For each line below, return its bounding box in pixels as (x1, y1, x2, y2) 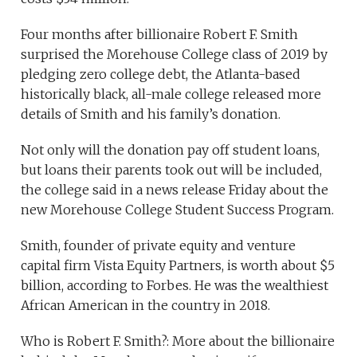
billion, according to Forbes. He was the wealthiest (21, 277, 329, 293)
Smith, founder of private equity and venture (21, 237, 296, 253)
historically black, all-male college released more (21, 86, 322, 102)
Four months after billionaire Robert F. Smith (21, 26, 299, 42)
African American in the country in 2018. (21, 297, 271, 313)
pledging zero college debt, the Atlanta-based (21, 66, 301, 82)
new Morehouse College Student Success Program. (21, 202, 335, 218)
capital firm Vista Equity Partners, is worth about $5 (21, 257, 335, 273)
